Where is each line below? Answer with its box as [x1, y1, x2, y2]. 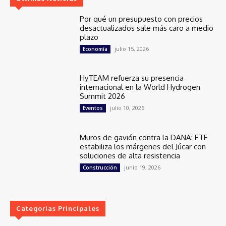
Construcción [83, 164, 118, 172]
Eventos [83, 104, 103, 112]
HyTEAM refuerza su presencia [80, 73, 184, 83]
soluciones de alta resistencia [80, 151, 181, 161]
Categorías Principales [16, 204, 99, 213]
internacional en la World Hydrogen [80, 82, 201, 92]
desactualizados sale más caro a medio [80, 23, 214, 33]
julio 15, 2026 [115, 44, 149, 52]
